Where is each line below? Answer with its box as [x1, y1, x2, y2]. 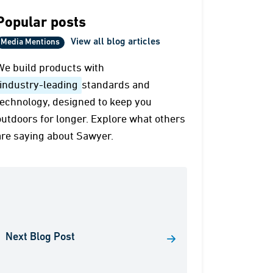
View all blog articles [71, 37, 161, 47]
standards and [82, 80, 151, 91]
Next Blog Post [5, 232, 76, 243]
